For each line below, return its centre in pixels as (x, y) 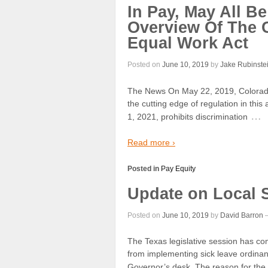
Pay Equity (178, 168)
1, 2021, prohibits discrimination (188, 116)
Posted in (144, 168)
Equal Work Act (188, 43)
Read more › (151, 143)
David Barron (242, 215)
